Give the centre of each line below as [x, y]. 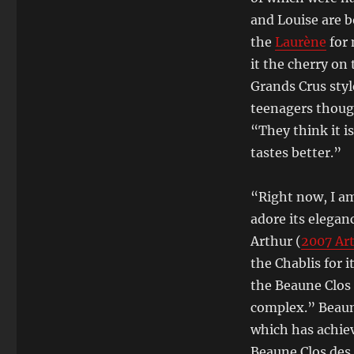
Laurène [300, 42]
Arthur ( [275, 241]
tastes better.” [296, 153]
